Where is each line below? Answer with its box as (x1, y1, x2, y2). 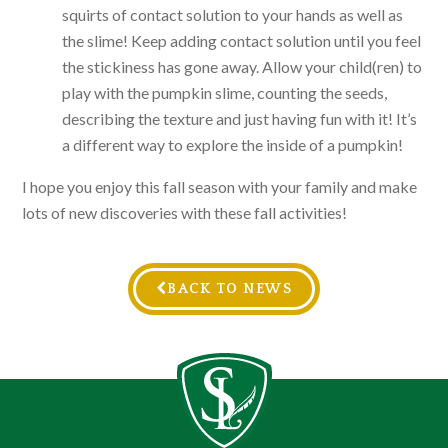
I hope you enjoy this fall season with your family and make (22, 176, 418, 196)
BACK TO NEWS (167, 280, 293, 297)
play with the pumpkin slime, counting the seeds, (62, 82, 388, 102)
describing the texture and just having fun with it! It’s (62, 108, 418, 128)
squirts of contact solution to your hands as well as (62, 4, 404, 24)
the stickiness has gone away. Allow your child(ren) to (62, 56, 423, 76)
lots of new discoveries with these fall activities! (22, 202, 348, 222)
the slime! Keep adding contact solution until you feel (62, 30, 422, 50)
